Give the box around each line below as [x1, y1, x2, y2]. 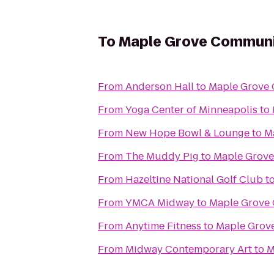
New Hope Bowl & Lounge [125, 126, 250, 140]
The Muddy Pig [125, 149, 199, 163]
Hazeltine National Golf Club [125, 172, 263, 187]
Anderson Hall [125, 80, 194, 94]
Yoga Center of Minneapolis [125, 103, 257, 117]
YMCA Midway [125, 196, 194, 210]
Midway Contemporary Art [125, 242, 252, 256]
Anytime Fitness [125, 219, 201, 233]
